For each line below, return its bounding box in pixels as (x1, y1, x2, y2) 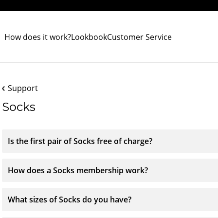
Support (8, 83, 38, 93)
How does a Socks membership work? (8, 165, 148, 176)
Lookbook (71, 31, 107, 42)
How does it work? (4, 31, 71, 42)
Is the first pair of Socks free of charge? (8, 136, 152, 146)
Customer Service (107, 31, 172, 42)
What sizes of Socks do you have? (8, 194, 131, 205)
